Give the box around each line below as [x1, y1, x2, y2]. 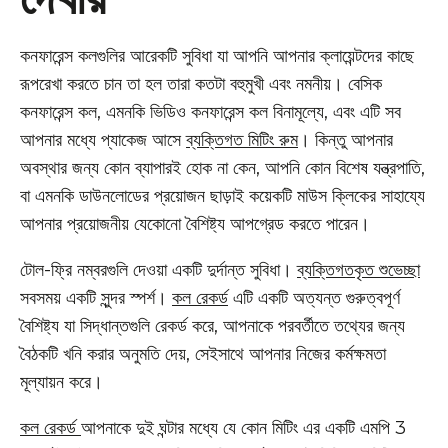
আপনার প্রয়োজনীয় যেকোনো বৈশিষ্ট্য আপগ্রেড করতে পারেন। [20, 213, 370, 235]
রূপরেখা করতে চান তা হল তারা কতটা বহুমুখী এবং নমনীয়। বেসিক [20, 73, 382, 95]
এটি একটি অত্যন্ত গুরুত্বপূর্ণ [228, 287, 400, 309]
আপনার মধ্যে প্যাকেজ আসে [20, 129, 186, 151]
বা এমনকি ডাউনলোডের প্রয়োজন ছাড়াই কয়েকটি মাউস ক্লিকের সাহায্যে [20, 185, 425, 207]
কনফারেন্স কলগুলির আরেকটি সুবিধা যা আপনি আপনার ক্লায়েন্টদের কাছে [20, 45, 414, 67]
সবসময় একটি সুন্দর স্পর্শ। [20, 287, 172, 309]
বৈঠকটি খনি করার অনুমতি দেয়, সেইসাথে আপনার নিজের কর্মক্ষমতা [20, 343, 386, 365]
